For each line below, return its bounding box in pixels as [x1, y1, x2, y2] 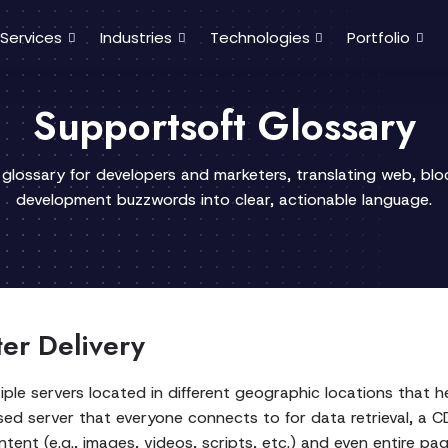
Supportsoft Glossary [32, 97, 416, 155]
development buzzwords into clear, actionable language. [16, 189, 432, 210]
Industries [100, 27, 172, 48]
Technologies [209, 27, 310, 48]
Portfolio [347, 27, 411, 48]
